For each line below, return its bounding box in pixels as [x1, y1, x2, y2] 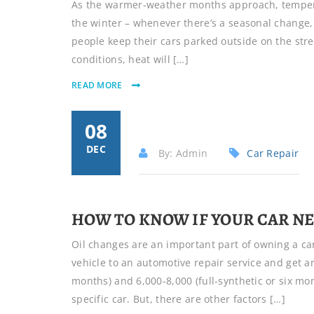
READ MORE [71, 79, 125, 91]
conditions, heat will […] [71, 53, 189, 66]
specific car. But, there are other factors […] [71, 292, 285, 306]
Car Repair [247, 146, 299, 160]
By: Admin [155, 146, 208, 160]
